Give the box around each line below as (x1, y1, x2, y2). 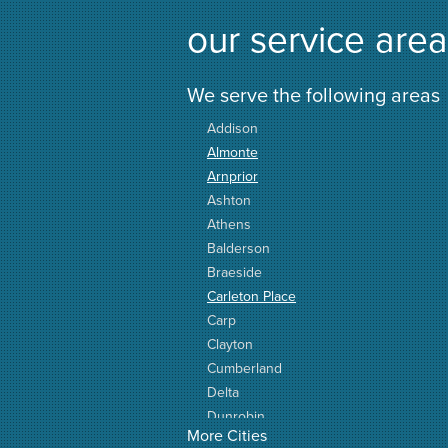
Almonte (207, 141, 258, 163)
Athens (207, 213, 251, 235)
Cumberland (207, 357, 282, 379)
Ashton (207, 189, 251, 211)
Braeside (207, 261, 262, 283)
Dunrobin (207, 405, 265, 427)
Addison (207, 117, 258, 139)
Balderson (207, 237, 270, 259)
